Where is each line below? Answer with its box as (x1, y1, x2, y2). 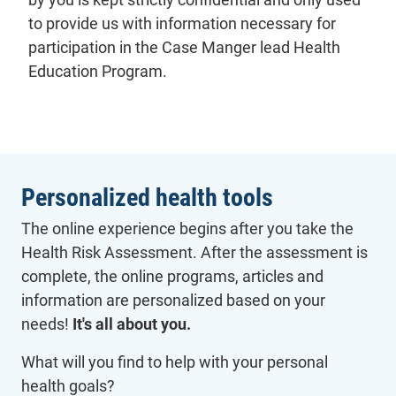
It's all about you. (72, 314, 191, 333)
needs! (21, 314, 72, 333)
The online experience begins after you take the (21, 218, 354, 238)
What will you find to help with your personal (21, 352, 328, 371)
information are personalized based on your (21, 290, 325, 309)
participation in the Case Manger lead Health (28, 38, 340, 57)
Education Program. (28, 62, 167, 81)
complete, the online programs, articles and (21, 266, 324, 286)
